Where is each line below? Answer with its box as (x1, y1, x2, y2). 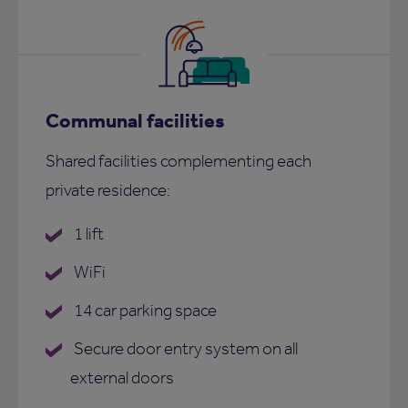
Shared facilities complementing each (46, 149, 311, 171)
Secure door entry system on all (71, 337, 298, 359)
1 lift (71, 222, 104, 244)
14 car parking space (71, 299, 217, 321)
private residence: (46, 178, 170, 200)
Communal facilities (46, 107, 225, 132)
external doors (70, 366, 174, 388)
